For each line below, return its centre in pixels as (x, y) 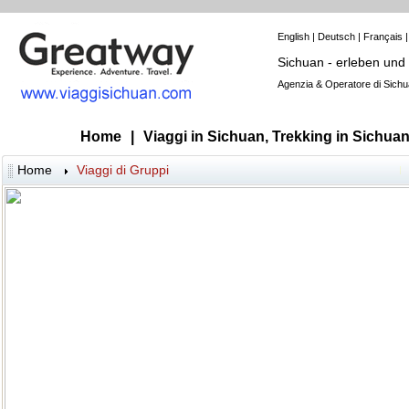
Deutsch (337, 37)
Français (383, 37)
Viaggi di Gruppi (122, 170)
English (294, 37)
